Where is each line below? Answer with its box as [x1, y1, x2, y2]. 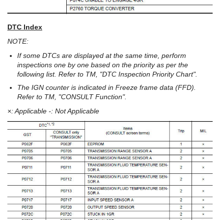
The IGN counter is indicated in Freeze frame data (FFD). [17, 83, 196, 92]
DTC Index [7, 23, 42, 31]
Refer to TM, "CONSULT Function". [17, 93, 127, 101]
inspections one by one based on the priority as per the [17, 61, 188, 69]
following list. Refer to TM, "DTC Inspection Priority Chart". [17, 70, 197, 79]
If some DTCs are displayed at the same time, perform [17, 52, 186, 60]
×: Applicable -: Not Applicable [7, 107, 99, 115]
